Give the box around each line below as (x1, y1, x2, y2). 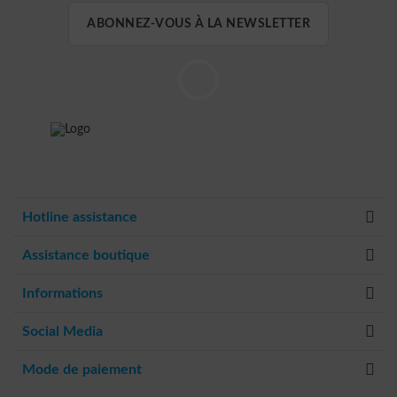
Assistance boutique (22, 248, 150, 262)
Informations (22, 286, 103, 300)
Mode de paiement (22, 362, 142, 377)
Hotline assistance (22, 210, 137, 224)
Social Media (22, 324, 103, 339)
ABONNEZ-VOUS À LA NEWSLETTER (87, 18, 310, 30)
